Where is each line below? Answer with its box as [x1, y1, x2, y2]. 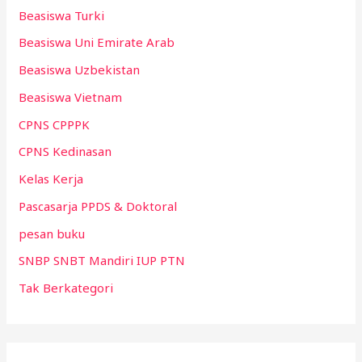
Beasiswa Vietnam [19, 88, 123, 105]
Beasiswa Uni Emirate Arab [19, 34, 175, 51]
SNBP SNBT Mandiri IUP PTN [19, 252, 186, 269]
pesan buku [19, 225, 86, 242]
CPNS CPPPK [19, 116, 90, 133]
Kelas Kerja [19, 170, 84, 187]
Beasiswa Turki [19, 6, 105, 23]
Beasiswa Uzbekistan [19, 61, 141, 78]
